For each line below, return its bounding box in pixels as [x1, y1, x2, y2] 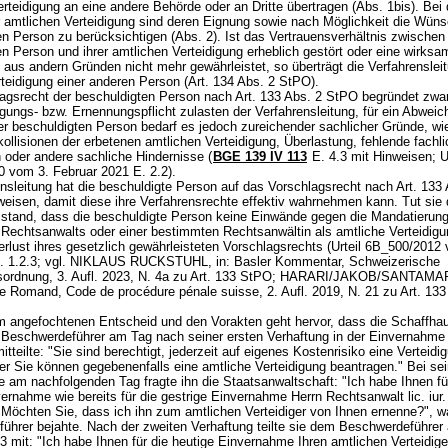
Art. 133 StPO [190, 269, 272, 284]
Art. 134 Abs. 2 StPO [188, 74, 311, 89]
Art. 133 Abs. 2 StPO [235, 89, 358, 104]
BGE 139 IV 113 [213, 149, 307, 164]
